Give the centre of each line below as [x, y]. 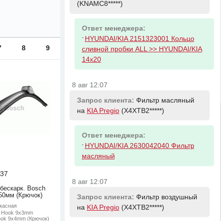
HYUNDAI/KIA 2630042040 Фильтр [139, 146]
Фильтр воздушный [166, 197]
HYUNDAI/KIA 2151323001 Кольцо [139, 39]
